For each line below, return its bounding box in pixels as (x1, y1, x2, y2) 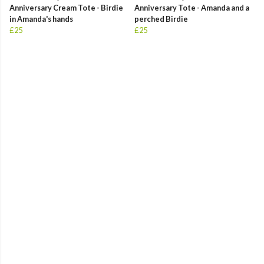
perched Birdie (134, 14, 188, 24)
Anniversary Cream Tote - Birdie (9, 3, 123, 13)
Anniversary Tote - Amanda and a (134, 3, 249, 13)
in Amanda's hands (9, 14, 73, 24)
